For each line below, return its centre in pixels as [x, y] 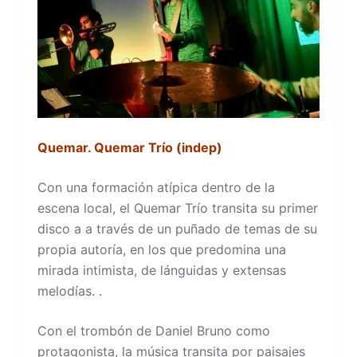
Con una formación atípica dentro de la [156, 187]
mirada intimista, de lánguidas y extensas [161, 270]
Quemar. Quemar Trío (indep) [129, 147]
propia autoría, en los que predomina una [161, 249]
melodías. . [69, 291]
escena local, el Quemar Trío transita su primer [177, 208]
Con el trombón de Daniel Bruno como [153, 331]
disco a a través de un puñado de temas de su [177, 229]
